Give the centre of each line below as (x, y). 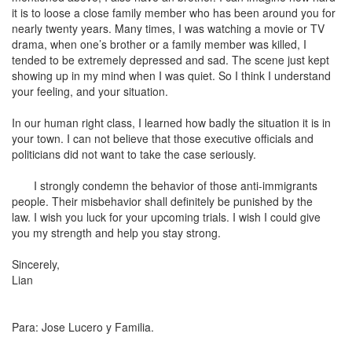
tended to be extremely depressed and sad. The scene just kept (170, 60)
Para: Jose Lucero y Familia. (83, 327)
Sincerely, (36, 264)
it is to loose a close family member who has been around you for (174, 13)
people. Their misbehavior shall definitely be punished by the (162, 201)
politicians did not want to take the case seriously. (136, 154)
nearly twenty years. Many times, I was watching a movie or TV (168, 28)
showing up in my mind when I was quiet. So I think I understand (171, 75)
